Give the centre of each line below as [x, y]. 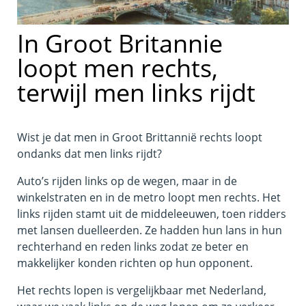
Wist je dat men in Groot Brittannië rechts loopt [140, 137]
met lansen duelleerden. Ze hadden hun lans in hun [150, 230]
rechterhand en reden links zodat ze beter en [133, 247]
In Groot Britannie [120, 43]
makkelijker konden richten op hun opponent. [135, 263]
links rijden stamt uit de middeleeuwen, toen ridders [152, 214]
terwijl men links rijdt [136, 93]
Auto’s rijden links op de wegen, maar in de [127, 181]
